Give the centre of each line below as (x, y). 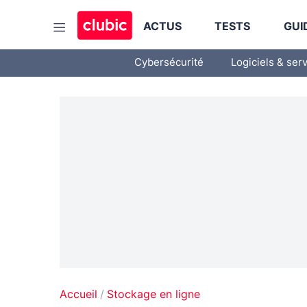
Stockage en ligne (153, 295)
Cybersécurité (169, 63)
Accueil (78, 295)
